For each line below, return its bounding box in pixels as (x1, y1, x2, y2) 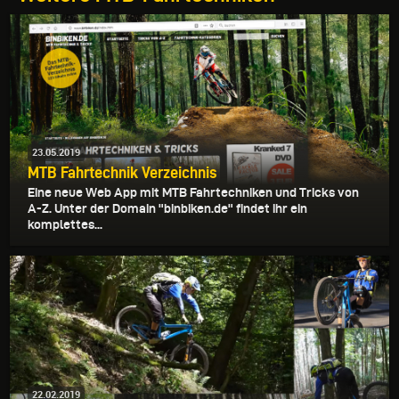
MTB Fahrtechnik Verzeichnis (28, 164, 217, 182)
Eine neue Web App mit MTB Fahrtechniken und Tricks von (28, 185, 359, 200)
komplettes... (28, 217, 102, 232)
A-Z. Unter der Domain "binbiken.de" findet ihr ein (28, 201, 307, 216)
